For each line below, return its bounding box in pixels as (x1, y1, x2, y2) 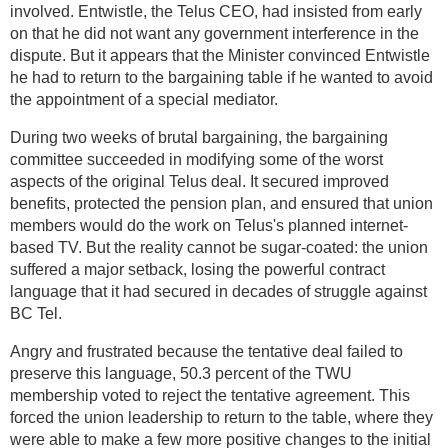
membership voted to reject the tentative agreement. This (10, 386, 410, 404)
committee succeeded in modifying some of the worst (10, 150, 383, 168)
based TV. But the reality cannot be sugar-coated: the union (10, 238, 428, 256)
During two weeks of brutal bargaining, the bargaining (10, 128, 388, 146)
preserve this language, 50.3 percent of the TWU (10, 364, 352, 382)
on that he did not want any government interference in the (10, 24, 419, 42)
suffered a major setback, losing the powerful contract (10, 260, 385, 278)
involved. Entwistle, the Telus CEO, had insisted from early (10, 2, 422, 20)
